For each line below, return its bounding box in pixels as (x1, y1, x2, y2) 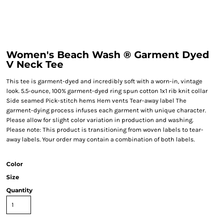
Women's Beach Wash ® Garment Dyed (6, 49, 209, 61)
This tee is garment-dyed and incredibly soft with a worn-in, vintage (6, 77, 202, 85)
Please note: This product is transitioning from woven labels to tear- (6, 126, 203, 133)
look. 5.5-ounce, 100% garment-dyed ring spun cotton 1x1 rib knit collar (6, 87, 208, 94)
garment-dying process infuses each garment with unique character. (6, 107, 206, 114)
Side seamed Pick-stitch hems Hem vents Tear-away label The (6, 97, 186, 104)
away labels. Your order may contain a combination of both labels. (6, 136, 195, 143)
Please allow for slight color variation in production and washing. (6, 116, 193, 124)
